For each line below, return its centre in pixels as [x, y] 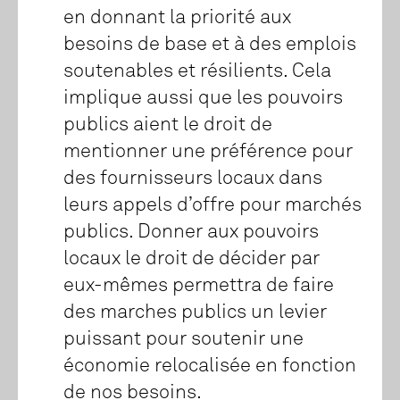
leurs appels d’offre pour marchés [212, 206]
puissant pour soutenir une [183, 340]
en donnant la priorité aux [177, 18]
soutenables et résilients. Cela [197, 72]
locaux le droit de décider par [191, 259]
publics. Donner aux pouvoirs [191, 233]
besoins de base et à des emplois [209, 45]
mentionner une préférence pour [208, 152]
